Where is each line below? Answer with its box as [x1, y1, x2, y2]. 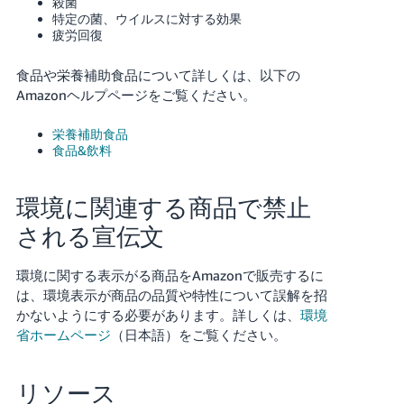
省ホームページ [15, 326, 111, 343]
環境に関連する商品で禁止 [15, 192, 311, 222]
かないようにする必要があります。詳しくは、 [15, 306, 300, 323]
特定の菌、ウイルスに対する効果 [51, 10, 242, 26]
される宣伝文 [15, 221, 165, 251]
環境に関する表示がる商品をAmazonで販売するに [15, 266, 324, 283]
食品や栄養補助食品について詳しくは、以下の [15, 66, 300, 83]
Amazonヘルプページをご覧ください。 [15, 86, 256, 103]
